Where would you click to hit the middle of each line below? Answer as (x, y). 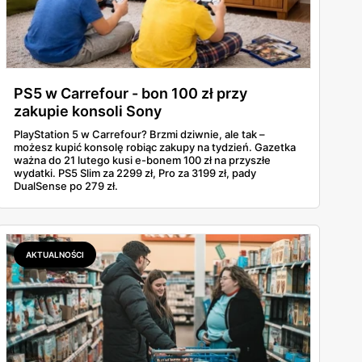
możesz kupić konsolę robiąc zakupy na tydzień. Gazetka (155, 147)
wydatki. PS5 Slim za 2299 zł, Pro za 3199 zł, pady (135, 173)
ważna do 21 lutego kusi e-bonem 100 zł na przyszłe (142, 160)
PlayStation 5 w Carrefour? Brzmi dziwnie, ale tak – (139, 135)
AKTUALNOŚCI (55, 255)
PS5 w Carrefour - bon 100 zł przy (130, 94)
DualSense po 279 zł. (66, 186)
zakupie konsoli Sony (88, 112)
